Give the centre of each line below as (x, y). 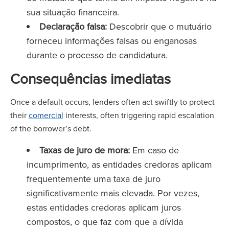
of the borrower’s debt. (51, 128)
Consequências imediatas (90, 78)
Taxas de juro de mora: (85, 150)
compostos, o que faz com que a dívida (105, 222)
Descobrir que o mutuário (159, 26)
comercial (46, 115)
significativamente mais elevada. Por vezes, (113, 193)
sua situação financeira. (73, 12)
